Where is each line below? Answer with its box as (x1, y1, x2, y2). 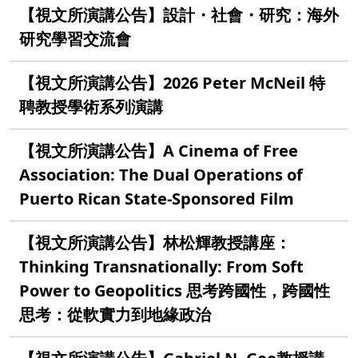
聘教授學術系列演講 (19, 95, 163, 117)
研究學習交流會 (19, 27, 131, 50)
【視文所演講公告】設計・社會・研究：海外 (19, 3, 339, 26)
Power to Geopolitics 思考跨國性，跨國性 (19, 279, 330, 301)
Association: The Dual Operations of (19, 163, 303, 185)
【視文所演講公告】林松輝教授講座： (19, 231, 291, 253)
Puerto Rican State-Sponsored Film (19, 187, 294, 209)
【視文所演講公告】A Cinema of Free (19, 139, 298, 161)
